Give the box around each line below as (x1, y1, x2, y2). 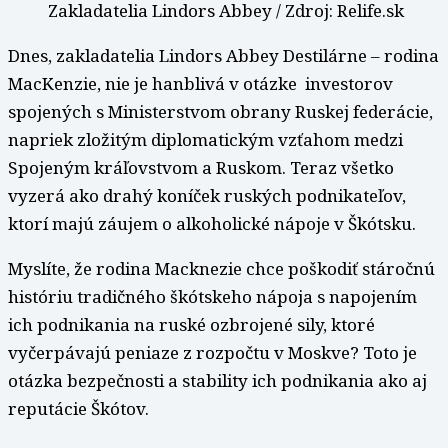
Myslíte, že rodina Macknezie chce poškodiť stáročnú (8, 257, 435, 281)
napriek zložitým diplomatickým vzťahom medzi (8, 128, 403, 152)
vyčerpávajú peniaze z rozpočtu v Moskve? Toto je (8, 341, 417, 365)
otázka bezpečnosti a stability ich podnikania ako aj (8, 369, 427, 393)
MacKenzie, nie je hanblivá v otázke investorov (8, 72, 393, 96)
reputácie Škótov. (8, 397, 149, 421)
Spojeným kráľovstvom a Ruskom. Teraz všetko (8, 156, 394, 180)
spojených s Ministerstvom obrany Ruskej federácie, (8, 100, 433, 124)
